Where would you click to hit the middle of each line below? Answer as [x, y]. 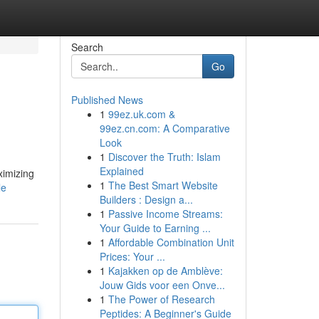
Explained [121, 171]
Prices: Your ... [132, 256]
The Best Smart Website [163, 185]
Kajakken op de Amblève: [165, 271]
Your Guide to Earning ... [155, 228]
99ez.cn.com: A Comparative [164, 128]
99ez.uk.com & [141, 114]
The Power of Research [161, 299]
